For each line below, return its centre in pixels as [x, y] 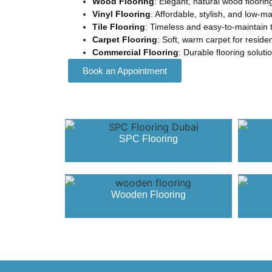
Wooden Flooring [148, 195]
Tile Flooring [119, 26]
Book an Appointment [125, 70]
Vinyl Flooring [121, 14]
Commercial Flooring [135, 52]
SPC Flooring [148, 139]
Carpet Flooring [125, 39]
